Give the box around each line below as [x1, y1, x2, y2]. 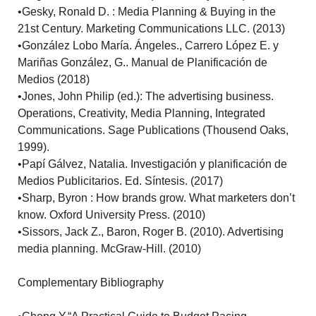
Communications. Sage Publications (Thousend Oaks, [18, 124, 289, 137]
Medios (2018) [18, 73, 90, 86]
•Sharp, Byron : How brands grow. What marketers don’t [18, 192, 296, 205]
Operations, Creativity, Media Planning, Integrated [18, 107, 266, 120]
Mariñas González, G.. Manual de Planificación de [18, 56, 268, 69]
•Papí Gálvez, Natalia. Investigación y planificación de [18, 158, 288, 171]
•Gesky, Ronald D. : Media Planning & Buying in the [18, 6, 276, 18]
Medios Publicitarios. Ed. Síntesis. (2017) [18, 175, 224, 188]
